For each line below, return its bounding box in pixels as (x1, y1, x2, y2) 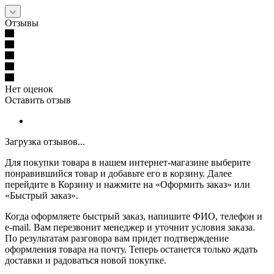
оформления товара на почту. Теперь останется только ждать (5, 244, 257, 255)
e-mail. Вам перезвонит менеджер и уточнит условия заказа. (5, 222, 255, 233)
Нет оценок (5, 84, 53, 95)
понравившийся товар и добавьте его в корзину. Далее (5, 168, 232, 179)
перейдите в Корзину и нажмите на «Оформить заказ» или (5, 179, 250, 190)
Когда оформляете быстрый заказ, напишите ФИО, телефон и (5, 211, 262, 222)
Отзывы (5, 18, 39, 29)
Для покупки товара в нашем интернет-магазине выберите (5, 157, 251, 168)
